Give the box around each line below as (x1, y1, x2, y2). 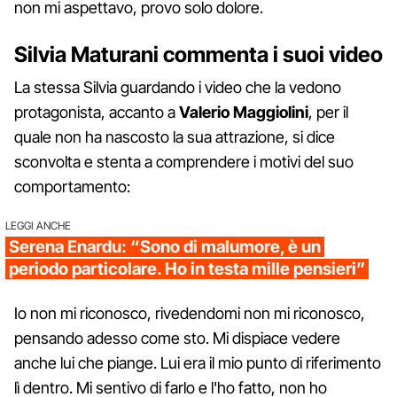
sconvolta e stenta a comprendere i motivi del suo (14, 152, 354, 171)
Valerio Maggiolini (179, 102, 308, 121)
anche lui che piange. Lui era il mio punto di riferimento (14, 353, 381, 372)
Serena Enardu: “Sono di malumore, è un (9, 236, 321, 257)
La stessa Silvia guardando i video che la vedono (14, 77, 341, 97)
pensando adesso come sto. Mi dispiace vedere (14, 328, 340, 347)
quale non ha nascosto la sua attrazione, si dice (14, 127, 335, 146)
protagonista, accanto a (14, 102, 179, 121)
